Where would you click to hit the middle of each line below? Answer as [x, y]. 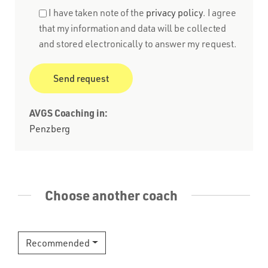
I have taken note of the [97, 12]
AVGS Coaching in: [68, 112]
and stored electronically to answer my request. [138, 43]
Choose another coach [111, 195]
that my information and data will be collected [133, 28]
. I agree [220, 12]
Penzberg [50, 128]
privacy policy [174, 12]
